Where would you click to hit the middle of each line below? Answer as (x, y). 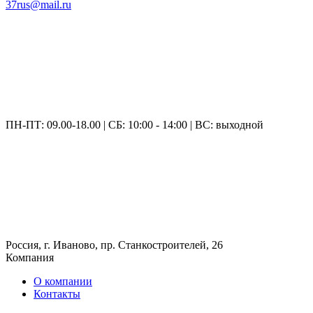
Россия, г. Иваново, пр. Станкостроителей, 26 (114, 245)
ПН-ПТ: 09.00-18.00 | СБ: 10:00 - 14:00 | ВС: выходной (134, 124)
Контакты (57, 293)
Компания (30, 257)
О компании (63, 281)
